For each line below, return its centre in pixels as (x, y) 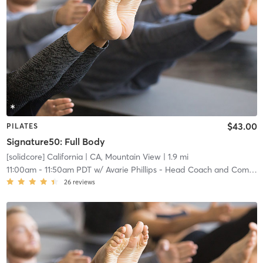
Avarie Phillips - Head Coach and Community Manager (177, 169)
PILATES (22, 126)
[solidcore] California (44, 156)
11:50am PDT (68, 169)
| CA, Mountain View (122, 156)
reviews (84, 182)
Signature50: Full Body (55, 141)
